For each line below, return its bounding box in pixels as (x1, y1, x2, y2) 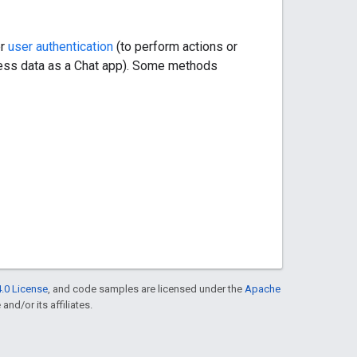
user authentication (8, 38, 113, 54)
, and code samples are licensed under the (48, 282, 245, 295)
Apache (245, 282, 280, 295)
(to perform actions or (113, 38, 237, 54)
